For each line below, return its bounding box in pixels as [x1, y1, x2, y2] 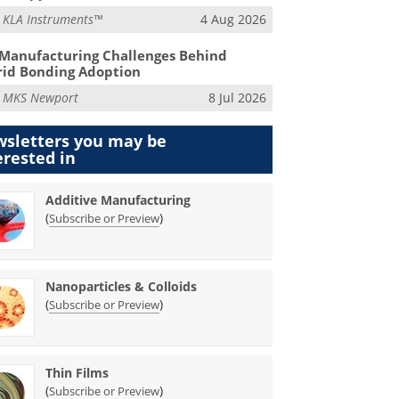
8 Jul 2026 [208, 89, 266, 107]
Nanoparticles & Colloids [45, 277, 198, 295]
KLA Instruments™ [3, 10, 103, 28]
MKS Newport [3, 89, 79, 107]
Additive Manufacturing [45, 191, 191, 208]
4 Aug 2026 [199, 10, 266, 28]
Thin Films [45, 363, 110, 381]
